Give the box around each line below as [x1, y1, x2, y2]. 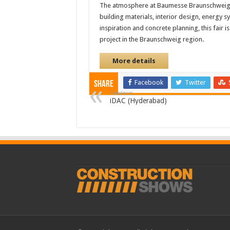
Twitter [184, 79, 206, 87]
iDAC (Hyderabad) [109, 97, 167, 105]
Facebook [134, 79, 163, 87]
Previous [109, 90, 133, 97]
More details [112, 57, 156, 65]
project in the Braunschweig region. [99, 35, 204, 44]
